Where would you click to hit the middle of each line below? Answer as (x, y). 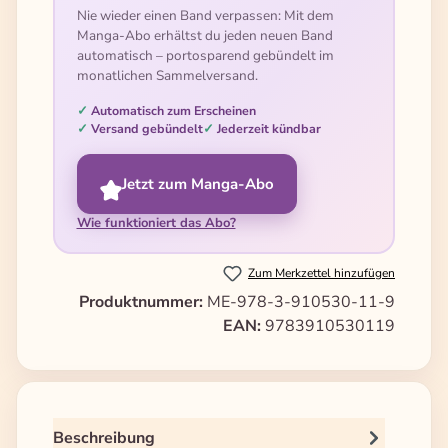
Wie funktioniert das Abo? (156, 222)
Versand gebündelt (146, 128)
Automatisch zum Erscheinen (173, 110)
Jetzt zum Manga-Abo (197, 183)
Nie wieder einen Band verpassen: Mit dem (205, 15)
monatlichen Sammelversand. (167, 75)
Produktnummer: (143, 302)
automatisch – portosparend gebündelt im (205, 55)
